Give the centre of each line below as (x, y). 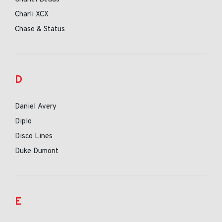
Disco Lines (34, 137)
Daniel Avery (36, 107)
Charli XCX (32, 15)
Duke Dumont (37, 151)
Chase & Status (40, 29)
